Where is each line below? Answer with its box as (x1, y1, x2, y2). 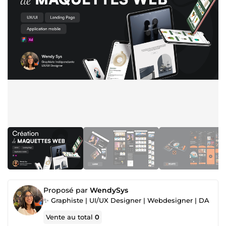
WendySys (90, 186, 128, 195)
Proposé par (43, 186, 90, 195)
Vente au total (46, 213, 95, 221)
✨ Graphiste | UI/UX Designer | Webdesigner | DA (43, 196, 209, 204)
